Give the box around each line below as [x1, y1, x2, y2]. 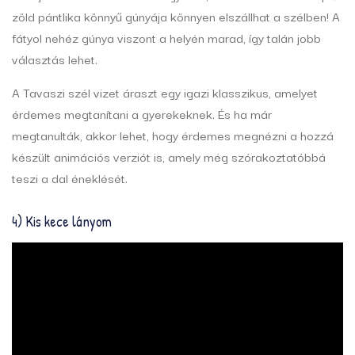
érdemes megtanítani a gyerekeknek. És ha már [12, 104, 272, 124]
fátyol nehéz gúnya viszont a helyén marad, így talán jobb [12, 28, 321, 48]
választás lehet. [12, 49, 97, 69]
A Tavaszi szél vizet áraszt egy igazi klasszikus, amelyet [12, 82, 318, 102]
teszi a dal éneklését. [12, 168, 128, 188]
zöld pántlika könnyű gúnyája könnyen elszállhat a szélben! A [12, 6, 340, 26]
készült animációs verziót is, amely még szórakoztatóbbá [12, 147, 326, 166]
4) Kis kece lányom [12, 212, 112, 232]
